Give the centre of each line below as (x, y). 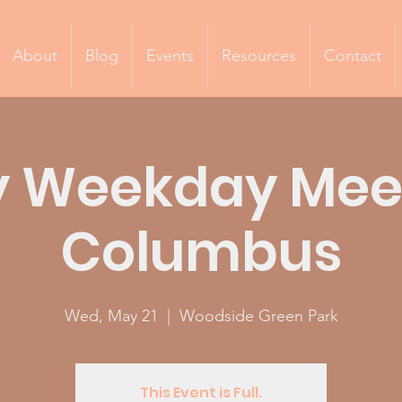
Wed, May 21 (111, 316)
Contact (352, 56)
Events (170, 56)
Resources (258, 56)
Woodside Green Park (258, 316)
